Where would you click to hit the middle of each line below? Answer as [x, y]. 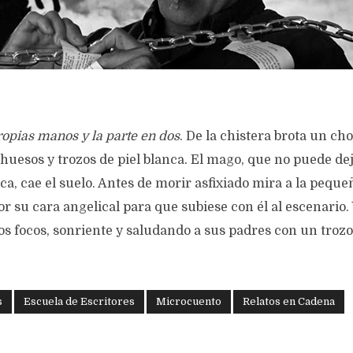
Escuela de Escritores [79, 301]
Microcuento [189, 301]
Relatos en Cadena [289, 301]
